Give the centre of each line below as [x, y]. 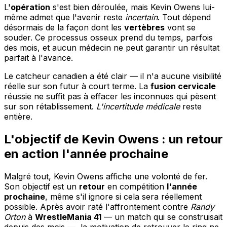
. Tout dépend [184, 17]
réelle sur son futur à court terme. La [77, 86]
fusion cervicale [183, 86]
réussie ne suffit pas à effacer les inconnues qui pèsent [110, 97]
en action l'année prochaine [86, 154]
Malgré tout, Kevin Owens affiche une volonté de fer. [106, 177]
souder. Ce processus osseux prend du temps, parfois [108, 38]
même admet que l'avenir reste [65, 17]
